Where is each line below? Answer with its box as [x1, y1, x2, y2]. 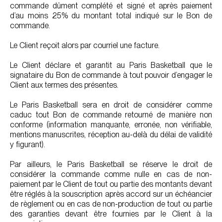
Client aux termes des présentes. [10, 80, 118, 90]
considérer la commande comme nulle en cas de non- [10, 169, 212, 179]
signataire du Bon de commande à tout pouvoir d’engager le [10, 70, 212, 80]
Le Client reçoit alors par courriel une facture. [10, 41, 160, 50]
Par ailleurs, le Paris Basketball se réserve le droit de [10, 160, 212, 169]
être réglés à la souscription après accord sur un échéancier [10, 189, 212, 199]
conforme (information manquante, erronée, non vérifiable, [10, 120, 212, 129]
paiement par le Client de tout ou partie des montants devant [10, 179, 212, 189]
